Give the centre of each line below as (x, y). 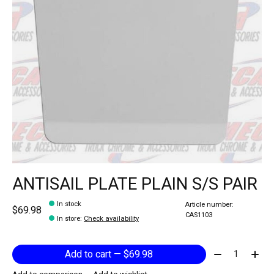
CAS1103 (198, 215)
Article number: (209, 205)
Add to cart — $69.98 (139, 255)
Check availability (112, 219)
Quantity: (229, 252)
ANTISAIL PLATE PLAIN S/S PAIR (135, 184)
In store (69, 219)
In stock (69, 204)
